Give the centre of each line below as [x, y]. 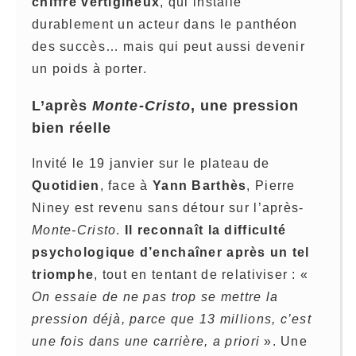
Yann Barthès [200, 186]
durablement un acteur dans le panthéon [165, 24]
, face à [126, 186]
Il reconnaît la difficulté [205, 230]
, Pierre [271, 186]
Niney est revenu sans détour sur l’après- [168, 208]
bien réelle [72, 128]
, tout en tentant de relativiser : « [201, 275]
